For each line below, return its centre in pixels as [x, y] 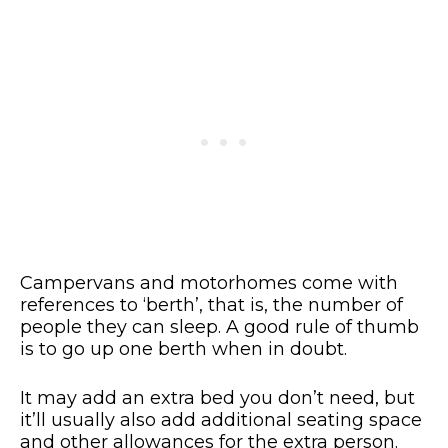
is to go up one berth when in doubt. [183, 348]
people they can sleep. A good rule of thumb [219, 326]
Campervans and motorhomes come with [209, 282]
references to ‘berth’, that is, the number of [211, 304]
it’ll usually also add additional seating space [221, 419]
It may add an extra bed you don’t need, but [217, 397]
